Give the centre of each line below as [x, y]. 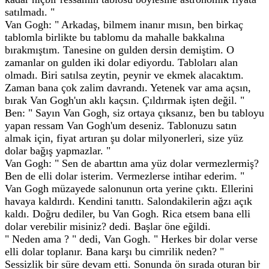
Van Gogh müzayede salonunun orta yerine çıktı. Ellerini [129, 189]
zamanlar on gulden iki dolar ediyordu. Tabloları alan [121, 62]
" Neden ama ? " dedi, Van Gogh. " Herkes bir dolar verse [131, 239]
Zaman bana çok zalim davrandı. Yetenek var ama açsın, [128, 88]
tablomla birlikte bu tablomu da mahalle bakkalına [115, 37]
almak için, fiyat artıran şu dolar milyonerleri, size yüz [124, 138]
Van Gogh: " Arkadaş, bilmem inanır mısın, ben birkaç [124, 25]
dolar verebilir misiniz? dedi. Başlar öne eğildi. [108, 226]
